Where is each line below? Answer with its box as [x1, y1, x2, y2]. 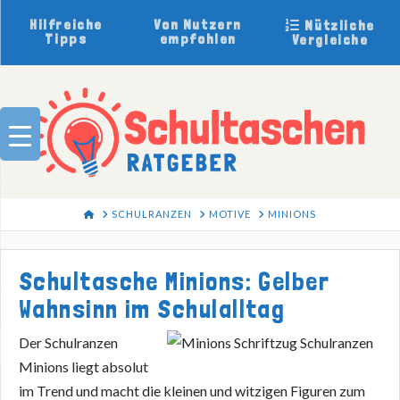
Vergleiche [291, 31, 369, 48]
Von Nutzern [154, 16, 243, 33]
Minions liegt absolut [19, 357, 148, 375]
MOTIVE [208, 208, 251, 221]
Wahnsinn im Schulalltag [19, 293, 286, 324]
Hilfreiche [29, 16, 103, 33]
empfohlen [159, 30, 237, 47]
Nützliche [300, 17, 375, 34]
